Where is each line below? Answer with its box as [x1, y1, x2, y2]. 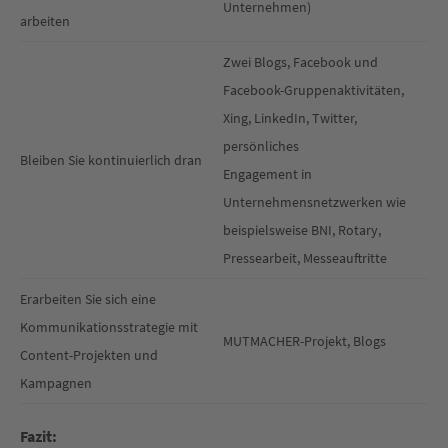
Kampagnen [20, 374, 92, 393]
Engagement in [223, 165, 312, 184]
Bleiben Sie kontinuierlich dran [20, 151, 202, 170]
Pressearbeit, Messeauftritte [223, 249, 387, 268]
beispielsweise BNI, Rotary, [223, 221, 381, 240]
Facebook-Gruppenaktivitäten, [223, 81, 404, 100]
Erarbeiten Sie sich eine [20, 290, 156, 309]
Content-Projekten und [20, 346, 158, 365]
